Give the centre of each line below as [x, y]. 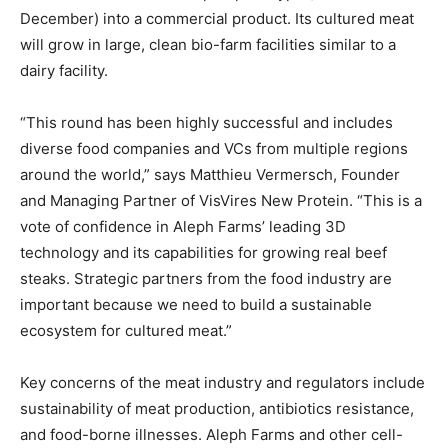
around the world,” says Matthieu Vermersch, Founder [210, 174]
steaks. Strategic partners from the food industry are [206, 278]
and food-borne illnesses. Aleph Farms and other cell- [211, 434]
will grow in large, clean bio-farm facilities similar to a [208, 44]
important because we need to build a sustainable [196, 304]
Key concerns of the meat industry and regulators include [222, 382]
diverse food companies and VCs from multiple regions [214, 148]
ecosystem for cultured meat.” [126, 330]
